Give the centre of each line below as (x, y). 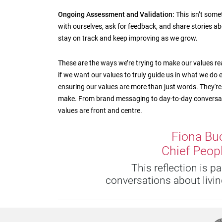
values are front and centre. (100, 110)
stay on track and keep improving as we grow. (128, 38)
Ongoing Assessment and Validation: (116, 14)
